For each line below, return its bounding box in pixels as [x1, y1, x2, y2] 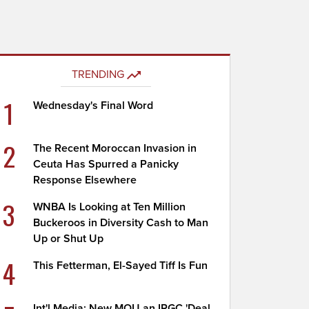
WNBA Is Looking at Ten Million [33, 200, 186, 214]
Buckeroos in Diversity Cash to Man [33, 216, 209, 230]
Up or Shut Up [33, 232, 104, 246]
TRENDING [71, 68, 124, 81]
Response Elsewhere [33, 173, 137, 187]
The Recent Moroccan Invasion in [33, 141, 197, 155]
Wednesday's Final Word [33, 99, 154, 112]
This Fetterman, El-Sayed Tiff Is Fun [33, 259, 208, 272]
